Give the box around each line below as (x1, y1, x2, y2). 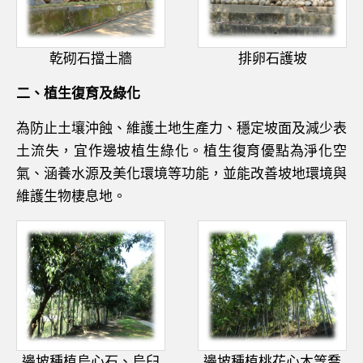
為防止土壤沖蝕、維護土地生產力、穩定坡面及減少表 (16, 121, 347, 136)
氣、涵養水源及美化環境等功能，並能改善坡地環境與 (16, 166, 347, 181)
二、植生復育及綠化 (16, 86, 140, 101)
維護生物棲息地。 (16, 189, 126, 204)
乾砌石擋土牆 (49, 51, 132, 66)
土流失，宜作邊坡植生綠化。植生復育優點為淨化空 (16, 143, 347, 159)
